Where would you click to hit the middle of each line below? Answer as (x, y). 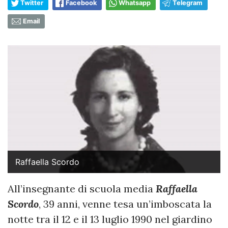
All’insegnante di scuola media (82, 189)
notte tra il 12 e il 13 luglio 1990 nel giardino (110, 219)
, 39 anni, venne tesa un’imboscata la (125, 204)
